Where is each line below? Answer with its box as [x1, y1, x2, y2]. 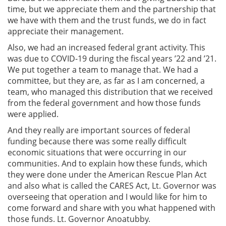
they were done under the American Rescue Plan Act [8, 168, 207, 180]
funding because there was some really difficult [8, 135, 187, 147]
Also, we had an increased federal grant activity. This [8, 41, 205, 53]
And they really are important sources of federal [8, 124, 190, 136]
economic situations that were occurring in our [8, 146, 187, 158]
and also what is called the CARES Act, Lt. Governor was [8, 180, 216, 191]
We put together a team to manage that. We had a [8, 64, 198, 75]
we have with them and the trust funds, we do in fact [8, 14, 206, 26]
